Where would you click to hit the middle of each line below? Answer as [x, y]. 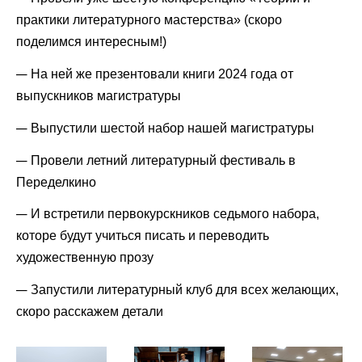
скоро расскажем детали [90, 312]
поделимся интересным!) [91, 42]
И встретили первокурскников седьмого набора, [175, 214]
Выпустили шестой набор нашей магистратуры [174, 128]
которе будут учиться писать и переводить [143, 236]
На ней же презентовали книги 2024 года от [162, 74]
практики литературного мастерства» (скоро [149, 20]
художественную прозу [86, 258]
